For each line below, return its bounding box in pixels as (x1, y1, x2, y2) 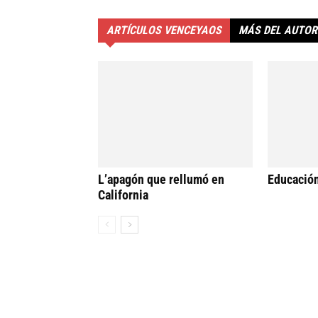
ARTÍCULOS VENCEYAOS (106, 23, 221, 38)
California (98, 187, 148, 203)
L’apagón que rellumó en (98, 172, 224, 187)
